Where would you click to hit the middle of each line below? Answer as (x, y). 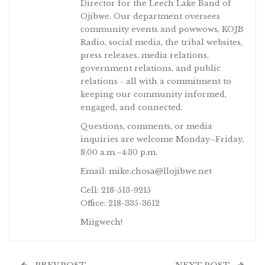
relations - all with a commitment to (156, 81)
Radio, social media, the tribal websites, (161, 42)
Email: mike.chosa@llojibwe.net (146, 171)
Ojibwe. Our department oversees (150, 16)
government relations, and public (151, 68)
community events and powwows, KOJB (162, 29)
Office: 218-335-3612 (120, 203)
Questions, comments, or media (146, 126)
